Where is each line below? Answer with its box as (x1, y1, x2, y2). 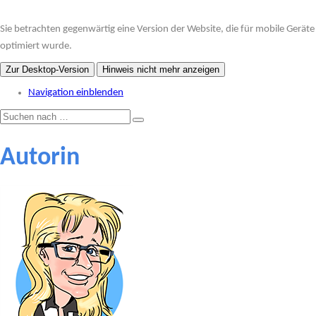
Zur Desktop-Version (6, 64, 89, 75)
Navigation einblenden (28, 87, 123, 98)
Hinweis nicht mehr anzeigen (102, 64, 219, 75)
